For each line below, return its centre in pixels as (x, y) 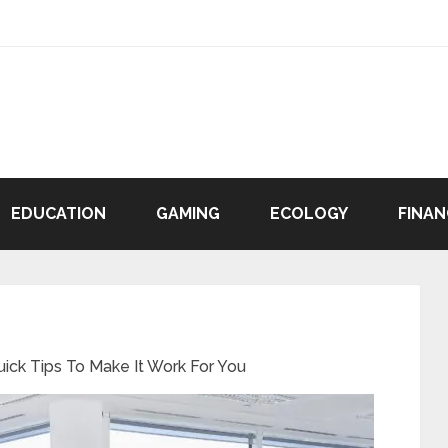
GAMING (188, 213)
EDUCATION (58, 213)
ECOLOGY (309, 213)
